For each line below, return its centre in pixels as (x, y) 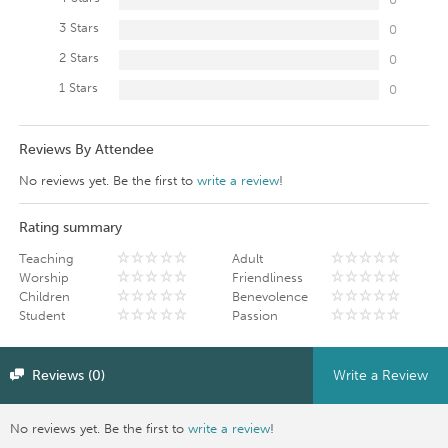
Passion (255, 315)
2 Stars (78, 57)
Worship (43, 277)
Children (44, 296)
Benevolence (270, 296)
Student (41, 315)
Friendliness (268, 277)
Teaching (46, 258)
